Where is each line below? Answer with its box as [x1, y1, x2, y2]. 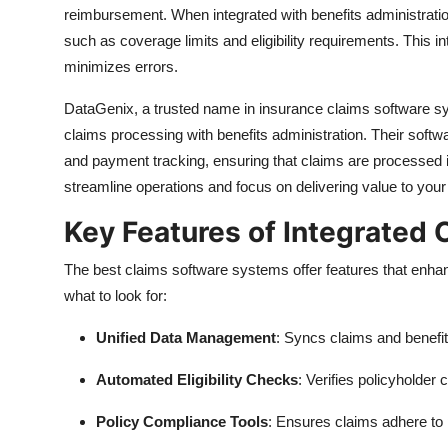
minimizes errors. [64, 57, 178, 75]
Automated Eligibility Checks [96, 370, 298, 388]
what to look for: [64, 286, 167, 304]
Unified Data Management [96, 328, 276, 346]
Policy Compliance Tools [96, 412, 268, 430]
